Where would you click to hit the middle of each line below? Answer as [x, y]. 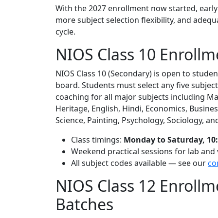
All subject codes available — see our [139, 163]
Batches [84, 204]
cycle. [65, 32]
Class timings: [97, 140]
